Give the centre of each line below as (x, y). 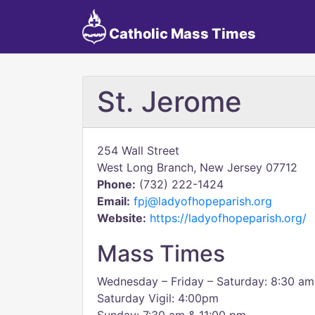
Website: (122, 218)
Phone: (116, 184)
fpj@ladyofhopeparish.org (203, 201)
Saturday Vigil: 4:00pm (158, 298)
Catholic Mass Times (181, 34)
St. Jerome (169, 102)
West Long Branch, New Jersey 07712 (197, 167)
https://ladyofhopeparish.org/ (228, 218)
